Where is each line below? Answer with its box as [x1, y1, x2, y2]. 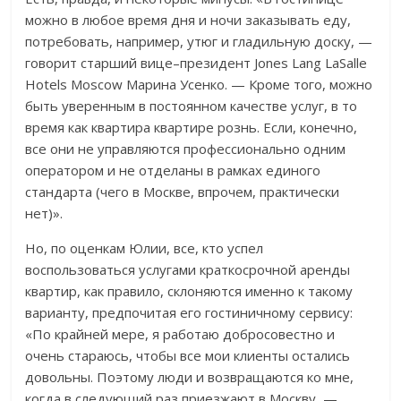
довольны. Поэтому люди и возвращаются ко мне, [25, 368, 354, 387]
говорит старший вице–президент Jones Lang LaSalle [25, 54, 368, 73]
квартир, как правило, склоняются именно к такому [25, 282, 354, 301]
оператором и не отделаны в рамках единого [25, 161, 321, 180]
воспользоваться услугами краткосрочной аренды [25, 260, 351, 279]
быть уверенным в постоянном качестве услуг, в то [25, 97, 358, 115]
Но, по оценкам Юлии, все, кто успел [25, 239, 264, 258]
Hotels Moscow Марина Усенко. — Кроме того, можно [25, 75, 373, 94]
